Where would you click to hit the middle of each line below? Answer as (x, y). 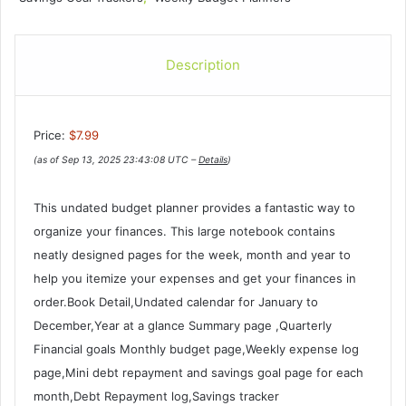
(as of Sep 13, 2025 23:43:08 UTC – (116, 160)
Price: (51, 135)
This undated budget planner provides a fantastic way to (194, 208)
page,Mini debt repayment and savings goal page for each (198, 373)
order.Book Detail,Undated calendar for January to (176, 302)
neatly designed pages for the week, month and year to (192, 255)
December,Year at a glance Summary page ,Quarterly (183, 326)
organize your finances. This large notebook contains (184, 232)
